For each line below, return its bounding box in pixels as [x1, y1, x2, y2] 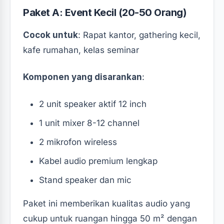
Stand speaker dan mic [39, 174, 131, 185]
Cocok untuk [23, 29, 78, 40]
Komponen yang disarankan [23, 71, 142, 82]
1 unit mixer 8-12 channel [39, 117, 139, 128]
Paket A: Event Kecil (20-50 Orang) [23, 6, 187, 18]
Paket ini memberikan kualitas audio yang [23, 198, 190, 208]
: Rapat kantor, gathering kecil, [78, 29, 200, 40]
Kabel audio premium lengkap [39, 155, 157, 166]
